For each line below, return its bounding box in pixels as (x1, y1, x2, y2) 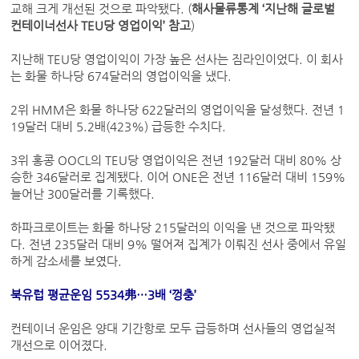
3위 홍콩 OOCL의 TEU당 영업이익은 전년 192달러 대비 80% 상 (10, 154, 342, 167)
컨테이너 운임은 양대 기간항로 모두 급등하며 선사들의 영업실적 (10, 322, 337, 336)
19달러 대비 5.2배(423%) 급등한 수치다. (10, 120, 230, 134)
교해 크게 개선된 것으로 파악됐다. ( (10, 2, 192, 16)
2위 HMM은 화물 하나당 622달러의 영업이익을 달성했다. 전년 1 (10, 103, 345, 117)
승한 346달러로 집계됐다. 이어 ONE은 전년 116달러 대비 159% (10, 171, 346, 184)
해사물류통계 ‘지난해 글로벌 (192, 2, 336, 16)
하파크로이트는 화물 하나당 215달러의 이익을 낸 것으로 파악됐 (10, 221, 336, 235)
